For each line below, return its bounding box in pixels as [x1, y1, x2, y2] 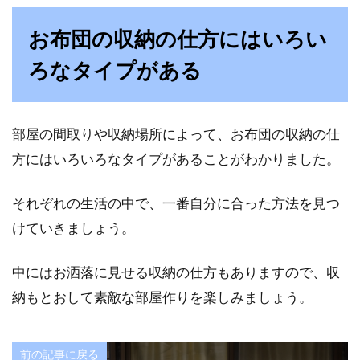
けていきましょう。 [12, 219, 135, 236]
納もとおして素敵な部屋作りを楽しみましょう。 [12, 288, 313, 305]
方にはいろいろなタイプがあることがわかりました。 [12, 150, 340, 167]
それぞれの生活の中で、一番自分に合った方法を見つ [12, 194, 340, 211]
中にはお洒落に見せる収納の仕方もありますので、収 [12, 264, 340, 280]
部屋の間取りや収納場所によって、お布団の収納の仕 [12, 125, 340, 142]
